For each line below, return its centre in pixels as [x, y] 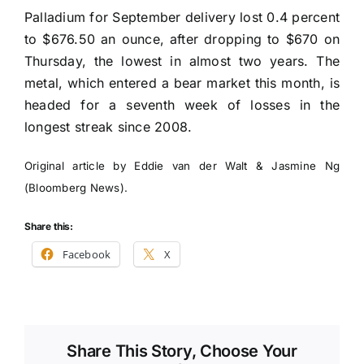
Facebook [87, 254]
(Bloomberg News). [76, 187]
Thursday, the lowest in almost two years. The [182, 61]
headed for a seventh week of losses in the [182, 104]
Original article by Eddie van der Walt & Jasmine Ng [182, 165]
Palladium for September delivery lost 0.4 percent [182, 17]
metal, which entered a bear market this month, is [182, 82]
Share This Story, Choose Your [182, 351]
